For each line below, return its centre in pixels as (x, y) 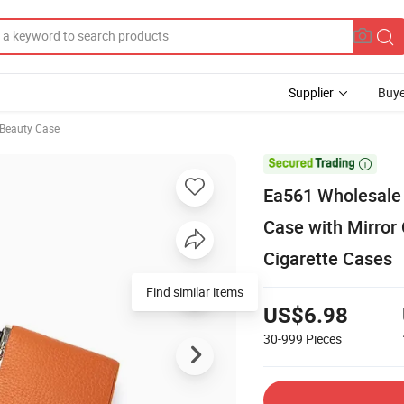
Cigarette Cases (328, 258)
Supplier (311, 92)
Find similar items (195, 291)
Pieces (324, 338)
